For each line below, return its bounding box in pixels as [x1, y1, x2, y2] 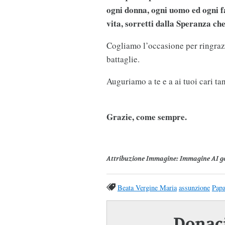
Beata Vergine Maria [117, 182, 177, 192]
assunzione [178, 182, 210, 192]
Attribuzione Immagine [106, 154, 176, 163]
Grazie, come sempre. [106, 110, 187, 123]
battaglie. [106, 53, 140, 65]
